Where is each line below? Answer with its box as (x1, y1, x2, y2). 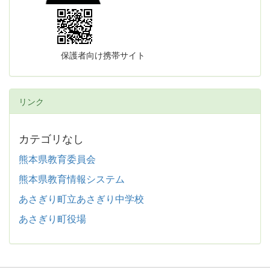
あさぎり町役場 (19, 211, 86, 225)
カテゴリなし (19, 130, 84, 146)
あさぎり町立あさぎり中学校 (19, 191, 144, 206)
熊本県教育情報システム (19, 171, 125, 186)
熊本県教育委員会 (19, 151, 96, 166)
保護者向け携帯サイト (19, 48, 145, 61)
